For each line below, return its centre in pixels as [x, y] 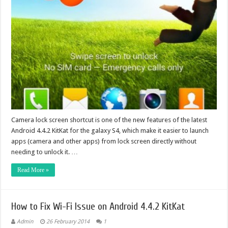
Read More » [33, 170]
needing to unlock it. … [45, 152]
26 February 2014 [68, 222]
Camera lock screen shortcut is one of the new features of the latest [109, 120]
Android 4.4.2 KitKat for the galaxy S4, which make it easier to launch [110, 131]
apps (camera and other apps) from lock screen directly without [104, 141]
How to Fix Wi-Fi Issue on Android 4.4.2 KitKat [98, 207]
